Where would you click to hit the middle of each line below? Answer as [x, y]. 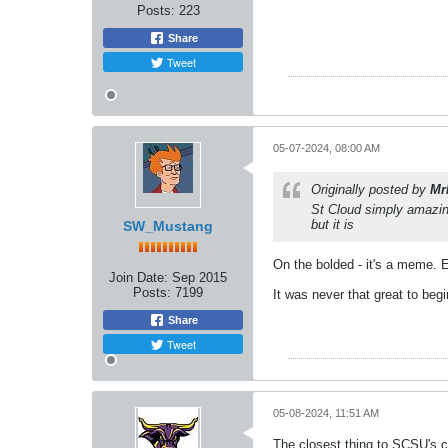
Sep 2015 [199, 277]
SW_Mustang [168, 225]
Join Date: [138, 277]
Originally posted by [370, 189]
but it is [332, 224]
